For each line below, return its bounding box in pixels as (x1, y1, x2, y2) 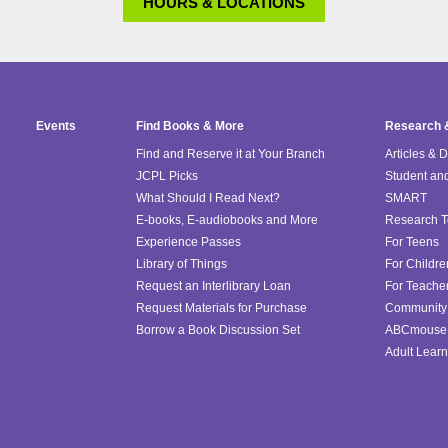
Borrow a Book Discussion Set (136, 323, 300, 338)
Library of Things (136, 257, 227, 272)
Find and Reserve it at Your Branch (136, 147, 325, 162)
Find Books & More (136, 119, 244, 134)
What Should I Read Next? (136, 191, 280, 206)
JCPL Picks (136, 169, 198, 184)
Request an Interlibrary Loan (136, 279, 291, 294)
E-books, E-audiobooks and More (136, 213, 318, 228)
